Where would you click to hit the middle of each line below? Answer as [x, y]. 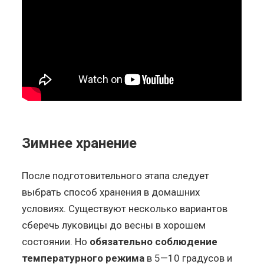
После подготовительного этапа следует [116, 175]
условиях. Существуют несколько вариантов [125, 208]
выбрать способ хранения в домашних [111, 192]
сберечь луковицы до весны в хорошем [114, 225]
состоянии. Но [56, 241]
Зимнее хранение [80, 143]
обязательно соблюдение [154, 241]
